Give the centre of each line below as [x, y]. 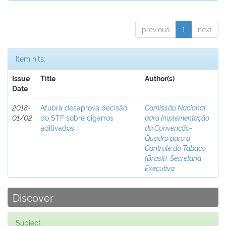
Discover [33, 197]
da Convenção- [169, 127]
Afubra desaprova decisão [84, 107]
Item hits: [31, 58]
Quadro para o [167, 137]
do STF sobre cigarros [77, 117]
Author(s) [160, 79]
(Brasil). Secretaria [173, 158]
